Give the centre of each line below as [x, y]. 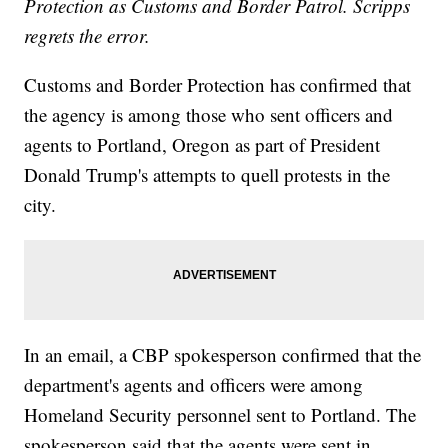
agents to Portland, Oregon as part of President [202, 145]
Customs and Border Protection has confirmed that [218, 85]
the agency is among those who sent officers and [209, 115]
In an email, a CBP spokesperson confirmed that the [223, 355]
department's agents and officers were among [194, 385]
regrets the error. [87, 36]
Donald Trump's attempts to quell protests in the [207, 175]
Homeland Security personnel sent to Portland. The [220, 415]
